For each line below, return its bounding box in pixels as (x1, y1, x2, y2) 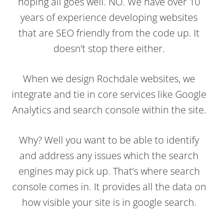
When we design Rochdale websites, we (23, 72, 195, 85)
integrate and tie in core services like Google (12, 87, 206, 101)
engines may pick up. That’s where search (18, 164, 200, 178)
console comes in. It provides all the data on (12, 180, 206, 193)
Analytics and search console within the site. (12, 103, 206, 116)
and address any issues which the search (19, 148, 199, 162)
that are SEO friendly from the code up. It (18, 26, 200, 39)
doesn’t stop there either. (53, 41, 165, 55)
